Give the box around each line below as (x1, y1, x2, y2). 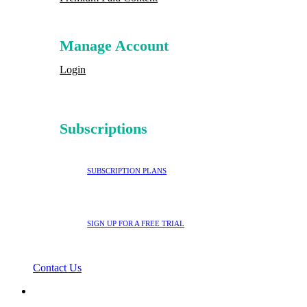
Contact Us (33, 262, 82, 274)
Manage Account (60, 36, 169, 54)
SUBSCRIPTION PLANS (87, 166, 167, 175)
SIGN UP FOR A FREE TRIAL (87, 219, 185, 228)
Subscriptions (60, 119, 148, 137)
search (32, 284, 60, 297)
